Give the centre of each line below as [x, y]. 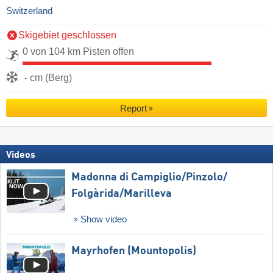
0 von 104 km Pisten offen [78, 52]
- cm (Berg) [48, 78]
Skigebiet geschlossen [67, 35]
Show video [102, 219]
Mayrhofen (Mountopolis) [134, 251]
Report [133, 108]
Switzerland [29, 11]
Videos [21, 155]
